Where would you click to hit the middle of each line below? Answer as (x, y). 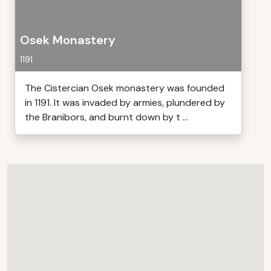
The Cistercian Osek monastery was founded (125, 88)
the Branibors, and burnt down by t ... (106, 117)
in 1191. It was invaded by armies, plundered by (125, 103)
